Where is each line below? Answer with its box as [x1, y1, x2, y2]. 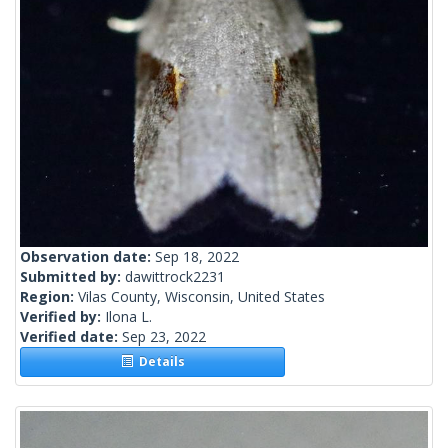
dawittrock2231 [125, 267, 225, 287]
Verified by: [20, 307, 105, 327]
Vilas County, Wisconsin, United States [78, 287, 325, 307]
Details [132, 353, 185, 371]
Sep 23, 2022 [122, 327, 206, 347]
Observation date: [20, 247, 155, 267]
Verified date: [20, 327, 122, 347]
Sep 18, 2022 [155, 247, 239, 267]
